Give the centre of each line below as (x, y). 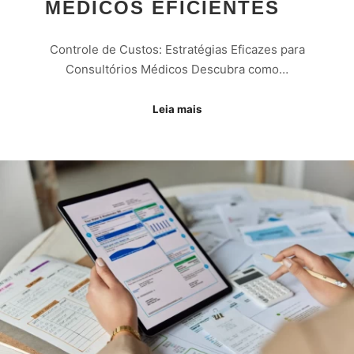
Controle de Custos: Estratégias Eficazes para (177, 49)
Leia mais (177, 109)
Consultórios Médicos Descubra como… (177, 69)
